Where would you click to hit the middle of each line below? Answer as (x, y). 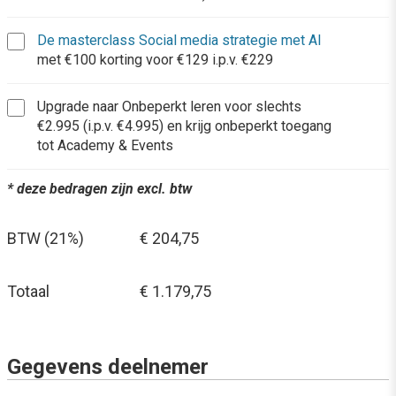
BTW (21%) (46, 238)
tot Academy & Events (105, 145)
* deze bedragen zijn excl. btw (99, 189)
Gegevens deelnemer (108, 367)
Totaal (28, 291)
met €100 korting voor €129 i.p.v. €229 (155, 60)
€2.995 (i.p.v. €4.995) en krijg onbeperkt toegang (184, 126)
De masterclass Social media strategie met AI (179, 40)
